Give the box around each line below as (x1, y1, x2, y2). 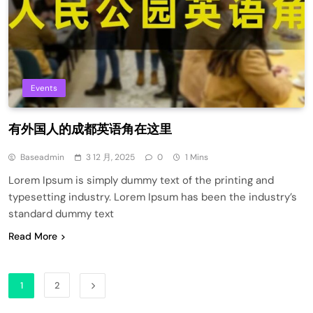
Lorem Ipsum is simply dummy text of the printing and (8, 173, 274, 187)
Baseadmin (20, 151, 64, 163)
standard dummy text (8, 206, 114, 221)
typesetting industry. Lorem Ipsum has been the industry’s (8, 189, 297, 204)
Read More (8, 229, 57, 242)
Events (31, 82, 57, 94)
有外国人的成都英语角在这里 (8, 120, 172, 138)
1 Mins (185, 151, 208, 163)
